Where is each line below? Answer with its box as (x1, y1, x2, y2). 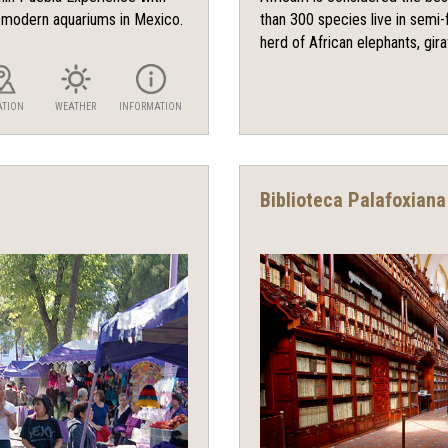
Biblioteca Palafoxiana (260, 188, 446, 213)
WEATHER (55, 101, 96, 113)
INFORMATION (119, 101, 182, 113)
